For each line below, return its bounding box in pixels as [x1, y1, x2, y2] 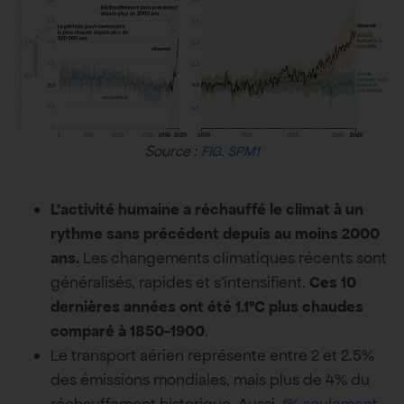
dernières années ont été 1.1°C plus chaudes [50, 297, 363, 317]
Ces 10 [309, 272, 356, 293]
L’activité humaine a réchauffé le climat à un [50, 199, 363, 220]
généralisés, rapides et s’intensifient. [50, 272, 309, 293]
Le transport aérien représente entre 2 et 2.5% [50, 345, 374, 366]
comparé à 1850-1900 [50, 321, 205, 342]
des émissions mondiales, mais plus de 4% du [50, 370, 370, 390]
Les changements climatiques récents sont [79, 248, 387, 269]
